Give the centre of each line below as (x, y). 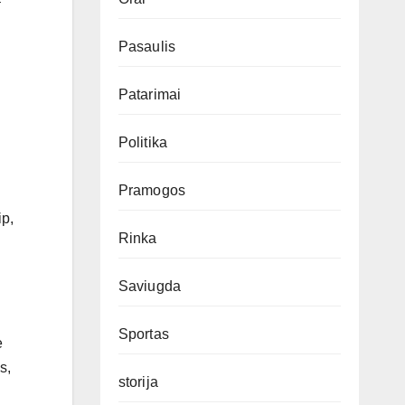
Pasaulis (147, 47)
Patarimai (150, 94)
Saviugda (150, 286)
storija (138, 382)
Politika (143, 142)
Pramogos (152, 190)
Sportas (143, 334)
